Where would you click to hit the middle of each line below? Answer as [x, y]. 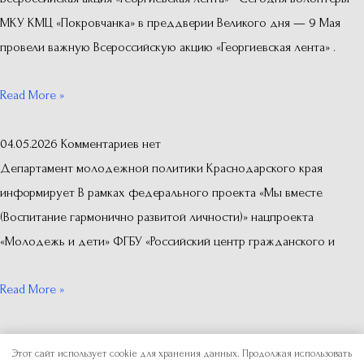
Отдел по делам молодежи [231, 354]
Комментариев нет [111, 144]
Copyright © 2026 [106, 354]
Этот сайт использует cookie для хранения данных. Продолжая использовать [182, 353]
